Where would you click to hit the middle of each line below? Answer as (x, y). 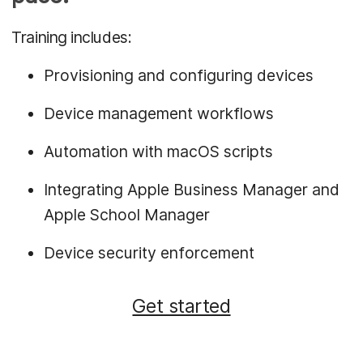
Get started (181, 305)
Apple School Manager (127, 214)
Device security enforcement (149, 252)
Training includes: (72, 37)
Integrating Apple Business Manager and (192, 189)
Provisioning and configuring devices (179, 75)
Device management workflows (159, 113)
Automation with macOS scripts (159, 151)
